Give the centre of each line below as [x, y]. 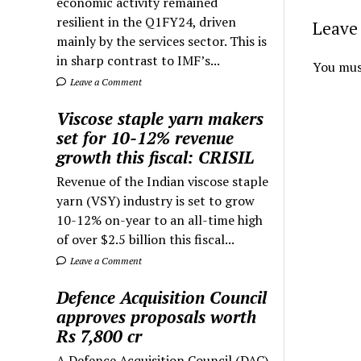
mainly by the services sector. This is [162, 41]
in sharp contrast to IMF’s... [139, 60]
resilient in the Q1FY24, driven [147, 21]
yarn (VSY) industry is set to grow [156, 200]
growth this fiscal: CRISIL [156, 157]
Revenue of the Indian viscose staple [163, 181]
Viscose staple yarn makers [160, 118]
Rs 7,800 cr [100, 336]
